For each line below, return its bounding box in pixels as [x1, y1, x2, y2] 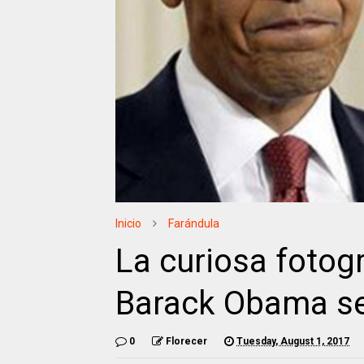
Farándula [168, 217, 219, 230]
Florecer [166, 336, 207, 347]
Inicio [115, 217, 141, 230]
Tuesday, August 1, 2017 [236, 336, 349, 347]
